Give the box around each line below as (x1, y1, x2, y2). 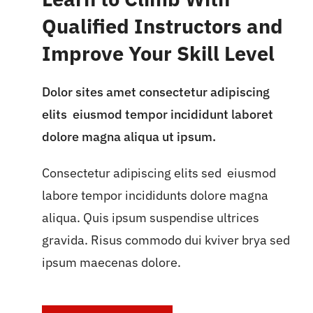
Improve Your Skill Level (41, 40, 275, 66)
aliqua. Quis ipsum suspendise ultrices (41, 209, 259, 226)
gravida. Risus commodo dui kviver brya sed (41, 231, 290, 248)
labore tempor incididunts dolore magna (41, 187, 268, 203)
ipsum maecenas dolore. (41, 254, 181, 270)
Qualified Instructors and (41, 13, 283, 39)
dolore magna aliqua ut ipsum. (41, 128, 216, 145)
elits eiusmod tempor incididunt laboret (41, 105, 273, 122)
